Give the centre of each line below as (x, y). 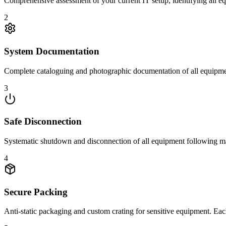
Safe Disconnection (43, 122)
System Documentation (52, 51)
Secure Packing (36, 192)
